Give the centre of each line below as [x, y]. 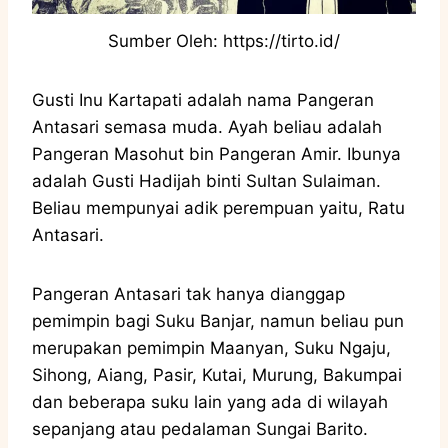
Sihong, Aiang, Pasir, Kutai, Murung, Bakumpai [217, 374]
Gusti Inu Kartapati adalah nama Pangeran [203, 99]
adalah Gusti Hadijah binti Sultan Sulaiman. [206, 180]
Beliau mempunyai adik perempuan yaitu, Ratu [218, 207]
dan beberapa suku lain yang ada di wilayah [210, 401]
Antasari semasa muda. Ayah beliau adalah [207, 126]
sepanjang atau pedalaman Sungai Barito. [202, 428]
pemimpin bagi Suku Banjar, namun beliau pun [218, 320]
